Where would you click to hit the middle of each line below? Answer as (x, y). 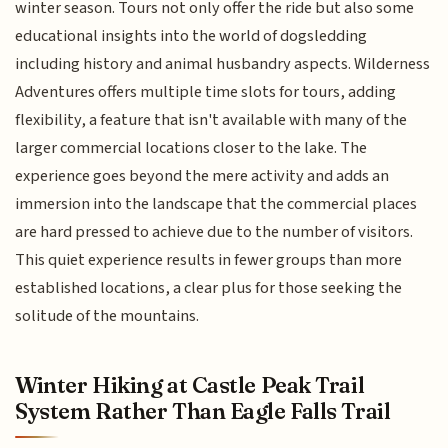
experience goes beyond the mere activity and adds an (202, 175)
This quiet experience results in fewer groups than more (209, 259)
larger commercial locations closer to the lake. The (191, 147)
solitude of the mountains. (107, 315)
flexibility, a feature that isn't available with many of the (211, 119)
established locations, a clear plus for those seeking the (209, 287)
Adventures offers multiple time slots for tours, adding (206, 91)
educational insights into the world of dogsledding (191, 35)
